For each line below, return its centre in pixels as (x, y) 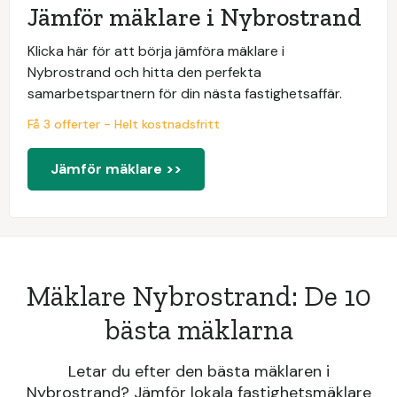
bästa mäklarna (198, 330)
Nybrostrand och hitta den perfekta (144, 72)
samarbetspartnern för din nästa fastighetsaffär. (185, 93)
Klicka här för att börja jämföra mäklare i (156, 51)
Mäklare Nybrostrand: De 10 (198, 296)
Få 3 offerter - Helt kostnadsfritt (124, 124)
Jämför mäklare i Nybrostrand (195, 17)
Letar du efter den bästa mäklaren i (198, 371)
